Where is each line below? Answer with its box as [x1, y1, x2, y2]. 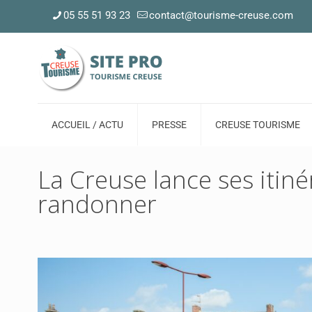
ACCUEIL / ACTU [52, 119, 123, 131]
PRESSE [152, 119, 187, 131]
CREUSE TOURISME [215, 119, 300, 131]
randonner [38, 187, 157, 221]
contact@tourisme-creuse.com [149, 9, 293, 22]
